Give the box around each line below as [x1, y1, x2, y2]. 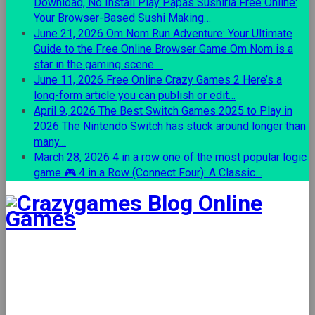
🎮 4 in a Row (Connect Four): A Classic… [64, 166, 262, 179]
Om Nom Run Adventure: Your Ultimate [106, 27, 292, 40]
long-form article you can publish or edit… [34, 89, 236, 102]
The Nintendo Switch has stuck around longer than [62, 120, 306, 133]
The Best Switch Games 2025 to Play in [98, 104, 292, 117]
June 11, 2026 [34, 73, 103, 86]
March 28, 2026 [34, 150, 110, 164]
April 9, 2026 [34, 104, 96, 117]
